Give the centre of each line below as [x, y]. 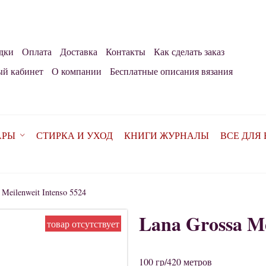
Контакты [126, 52]
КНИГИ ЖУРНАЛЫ [166, 135]
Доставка [79, 52]
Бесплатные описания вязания [171, 71]
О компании [76, 71]
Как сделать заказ [189, 52]
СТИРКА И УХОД [74, 135]
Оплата [37, 52]
